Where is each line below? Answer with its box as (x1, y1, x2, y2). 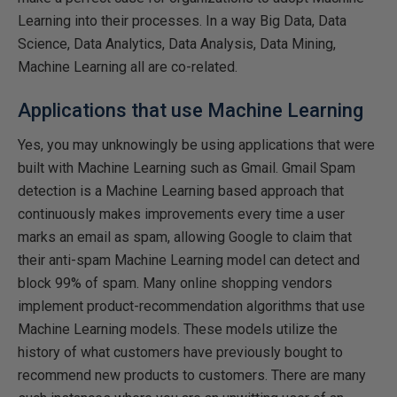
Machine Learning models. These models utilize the (18, 321, 338, 338)
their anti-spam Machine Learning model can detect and (18, 252, 360, 269)
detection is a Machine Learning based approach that (18, 183, 344, 199)
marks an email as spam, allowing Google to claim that (18, 229, 352, 245)
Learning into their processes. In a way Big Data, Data (18, 12, 346, 29)
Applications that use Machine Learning (18, 99, 363, 121)
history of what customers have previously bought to (18, 344, 343, 361)
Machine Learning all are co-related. (18, 58, 237, 75)
